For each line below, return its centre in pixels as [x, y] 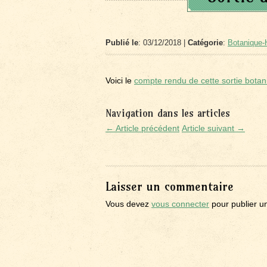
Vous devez [128, 204]
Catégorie [205, 43]
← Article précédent [142, 128]
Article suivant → [213, 128]
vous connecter [180, 204]
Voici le [120, 80]
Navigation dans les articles [168, 113]
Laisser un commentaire [170, 186]
